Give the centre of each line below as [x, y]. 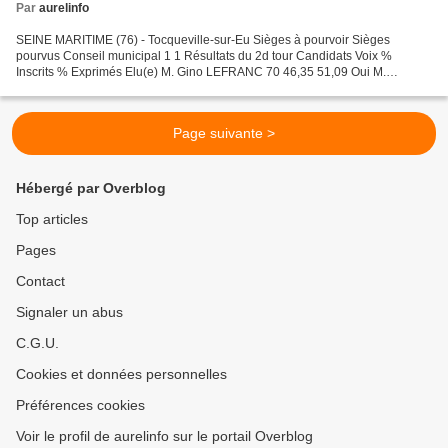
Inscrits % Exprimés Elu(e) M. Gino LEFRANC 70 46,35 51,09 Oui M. [201, 72]
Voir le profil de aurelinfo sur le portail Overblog [164, 436]
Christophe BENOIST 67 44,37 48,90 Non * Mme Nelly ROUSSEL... [198, 88]
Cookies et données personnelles [121, 374]
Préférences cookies [80, 405]
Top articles [52, 219]
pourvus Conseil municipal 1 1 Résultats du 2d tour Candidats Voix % [204, 56]
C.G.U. [37, 343]
